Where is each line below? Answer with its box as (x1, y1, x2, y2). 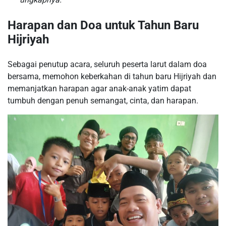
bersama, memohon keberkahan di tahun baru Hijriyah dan (8, 72, 216, 82)
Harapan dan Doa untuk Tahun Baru (8, 18, 199, 33)
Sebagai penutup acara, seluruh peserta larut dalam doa (8, 60, 207, 70)
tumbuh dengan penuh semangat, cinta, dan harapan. (8, 96, 198, 106)
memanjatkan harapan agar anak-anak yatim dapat (8, 84, 191, 94)
